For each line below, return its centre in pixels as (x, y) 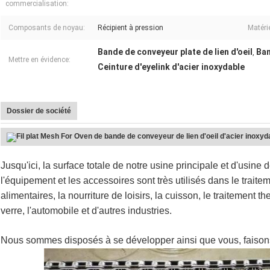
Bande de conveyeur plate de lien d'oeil (175, 52)
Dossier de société (39, 111)
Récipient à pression (130, 28)
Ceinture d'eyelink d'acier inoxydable (171, 67)
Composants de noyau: (47, 28)
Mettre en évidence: (39, 60)
